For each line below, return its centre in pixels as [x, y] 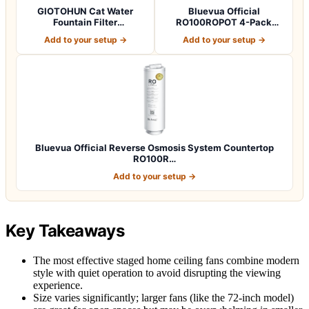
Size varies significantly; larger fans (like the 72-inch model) [163, 297]
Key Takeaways [65, 230]
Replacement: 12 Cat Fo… [85, 33]
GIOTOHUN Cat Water [85, 11]
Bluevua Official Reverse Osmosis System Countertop [154, 147]
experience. [58, 285]
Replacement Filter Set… [224, 33]
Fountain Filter [85, 22]
